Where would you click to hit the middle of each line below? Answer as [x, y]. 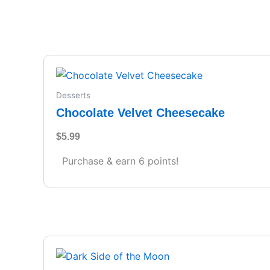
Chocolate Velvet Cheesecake [140, 113]
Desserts [73, 96]
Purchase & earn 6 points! [120, 161]
